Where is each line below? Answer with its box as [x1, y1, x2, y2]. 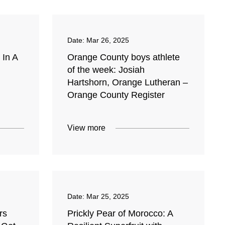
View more [67, 124, 106, 133]
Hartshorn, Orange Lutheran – [67, 77, 188, 88]
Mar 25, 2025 [86, 192, 130, 201]
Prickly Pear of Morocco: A [67, 208, 173, 219]
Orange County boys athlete [67, 52, 180, 63]
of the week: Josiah [67, 65, 145, 75]
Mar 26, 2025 [86, 36, 130, 45]
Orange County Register [67, 90, 165, 100]
